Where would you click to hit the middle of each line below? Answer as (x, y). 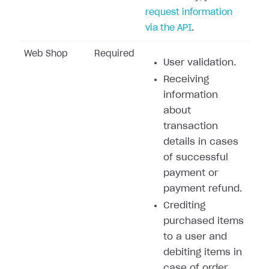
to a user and (195, 237)
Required (114, 54)
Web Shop (46, 54)
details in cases (201, 142)
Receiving (186, 80)
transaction (191, 126)
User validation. (200, 63)
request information (189, 13)
